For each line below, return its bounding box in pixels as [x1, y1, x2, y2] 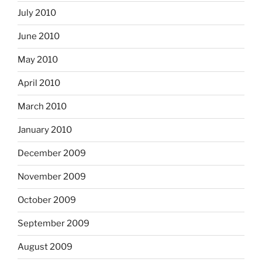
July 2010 [18, 8, 56, 19]
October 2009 [18, 195, 76, 206]
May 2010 [18, 54, 58, 65]
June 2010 [18, 31, 60, 42]
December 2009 [18, 148, 86, 159]
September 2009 [18, 218, 89, 229]
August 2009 [18, 242, 73, 253]
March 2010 [18, 101, 67, 112]
